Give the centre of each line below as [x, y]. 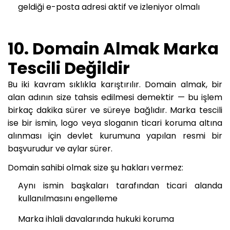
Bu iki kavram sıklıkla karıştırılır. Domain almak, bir [115, 85]
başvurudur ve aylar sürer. [60, 149]
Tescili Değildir [69, 68]
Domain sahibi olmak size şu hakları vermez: [95, 168]
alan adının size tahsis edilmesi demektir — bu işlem [115, 98]
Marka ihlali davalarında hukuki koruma [96, 219]
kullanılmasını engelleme [68, 199]
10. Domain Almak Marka [113, 49]
